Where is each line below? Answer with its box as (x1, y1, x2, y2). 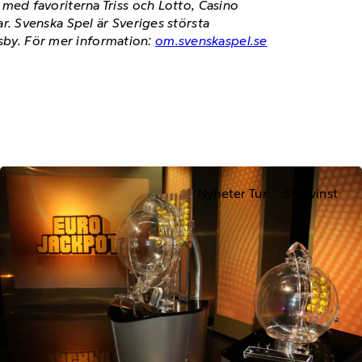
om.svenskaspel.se (155, 33, 267, 49)
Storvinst (283, 186, 339, 202)
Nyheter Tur (197, 186, 267, 202)
